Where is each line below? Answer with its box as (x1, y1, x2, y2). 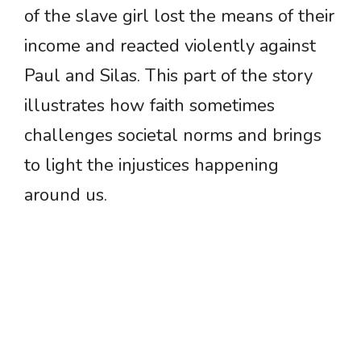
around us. (24, 183, 107, 208)
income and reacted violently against (24, 34, 316, 59)
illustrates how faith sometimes (24, 93, 275, 118)
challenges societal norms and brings (24, 123, 322, 148)
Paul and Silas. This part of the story (24, 64, 313, 89)
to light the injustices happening (24, 153, 279, 178)
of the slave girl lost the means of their (24, 4, 334, 29)
